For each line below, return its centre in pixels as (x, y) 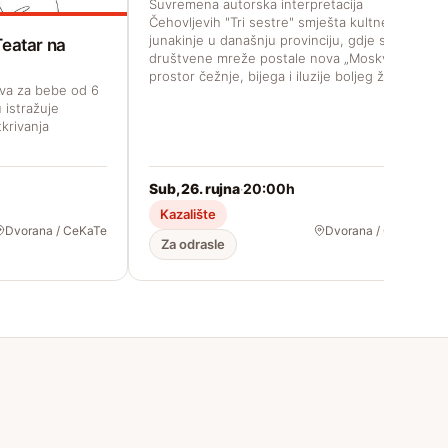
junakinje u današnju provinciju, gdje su (271, 39)
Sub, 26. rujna (195, 188)
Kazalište (188, 214)
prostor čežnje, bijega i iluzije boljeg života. (283, 75)
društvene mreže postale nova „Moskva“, (276, 57)
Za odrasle (193, 244)
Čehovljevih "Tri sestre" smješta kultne (269, 21)
